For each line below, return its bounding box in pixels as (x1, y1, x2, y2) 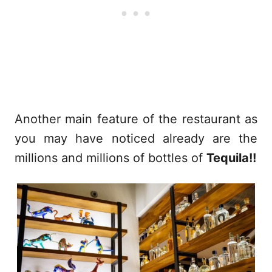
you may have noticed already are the (15, 131, 257, 146)
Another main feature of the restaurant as (15, 112, 257, 127)
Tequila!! (206, 151, 256, 166)
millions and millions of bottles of (15, 151, 206, 166)
